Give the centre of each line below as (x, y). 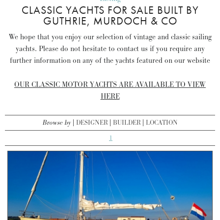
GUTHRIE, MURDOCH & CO (110, 21)
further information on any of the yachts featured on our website (110, 60)
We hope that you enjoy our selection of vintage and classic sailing (110, 37)
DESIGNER (92, 123)
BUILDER (127, 123)
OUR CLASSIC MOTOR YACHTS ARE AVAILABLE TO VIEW (110, 84)
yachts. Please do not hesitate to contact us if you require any (110, 49)
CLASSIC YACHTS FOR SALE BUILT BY (110, 10)
